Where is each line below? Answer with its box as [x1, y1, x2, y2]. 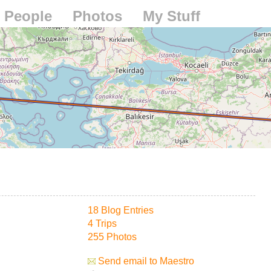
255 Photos [88, 232, 137, 242]
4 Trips [88, 218, 117, 229]
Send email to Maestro [96, 256, 194, 266]
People [4, 8, 52, 24]
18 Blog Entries [88, 205, 154, 215]
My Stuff [143, 8, 200, 24]
